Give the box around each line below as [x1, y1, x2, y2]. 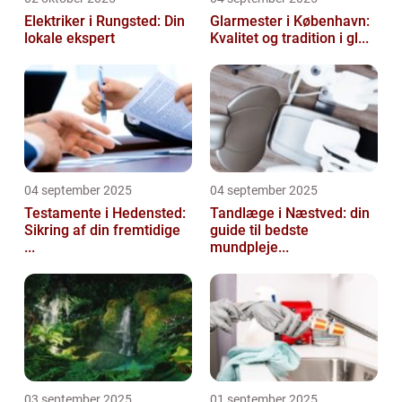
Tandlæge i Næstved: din [210, 205, 370, 223]
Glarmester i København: [210, 13, 370, 31]
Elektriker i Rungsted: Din [24, 13, 185, 31]
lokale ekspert [24, 30, 115, 48]
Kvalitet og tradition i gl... [210, 30, 369, 48]
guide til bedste [210, 222, 309, 240]
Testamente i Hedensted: [24, 205, 186, 223]
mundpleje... [210, 239, 289, 257]
